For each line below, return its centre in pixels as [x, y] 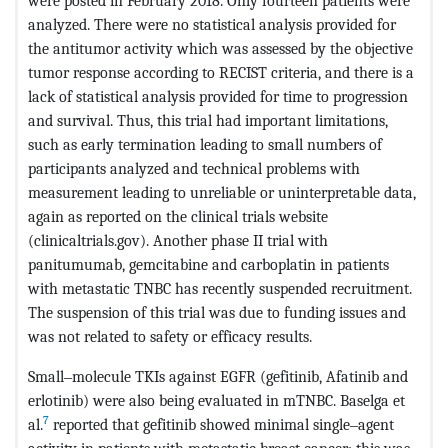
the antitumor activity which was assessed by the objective [220, 48]
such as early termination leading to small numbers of [205, 144]
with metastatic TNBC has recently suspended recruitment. [220, 288]
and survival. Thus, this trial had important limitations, [208, 120]
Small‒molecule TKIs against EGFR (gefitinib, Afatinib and [218, 376]
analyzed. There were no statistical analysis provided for [212, 24]
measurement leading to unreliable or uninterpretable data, [222, 192]
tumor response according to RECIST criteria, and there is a [221, 72]
